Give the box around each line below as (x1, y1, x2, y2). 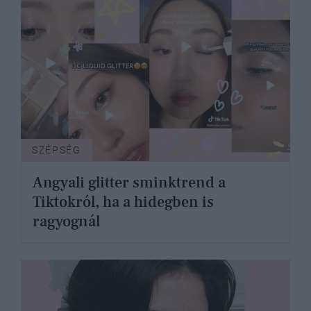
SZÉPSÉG (32, 144, 81, 156)
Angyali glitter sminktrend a (33, 173, 226, 193)
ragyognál (33, 212, 100, 232)
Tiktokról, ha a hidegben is (33, 192, 214, 212)
